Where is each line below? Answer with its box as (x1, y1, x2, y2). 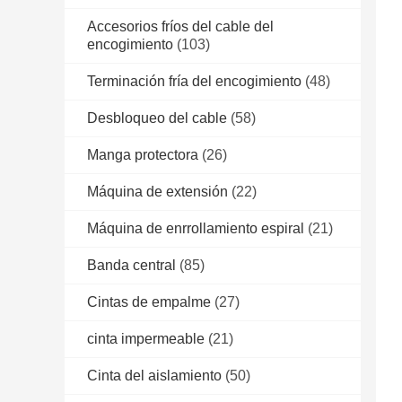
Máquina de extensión (87, 184, 228, 200)
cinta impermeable (87, 331, 205, 347)
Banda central (87, 258, 176, 274)
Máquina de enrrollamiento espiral (87, 221, 304, 237)
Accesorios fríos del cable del (87, 19, 274, 35)
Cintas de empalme (87, 294, 211, 310)
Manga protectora (87, 147, 198, 163)
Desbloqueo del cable (87, 110, 227, 127)
